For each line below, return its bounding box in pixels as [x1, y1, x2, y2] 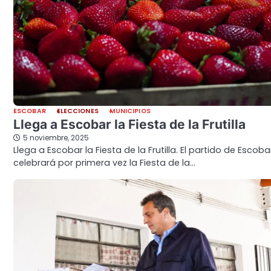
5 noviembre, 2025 [23, 132, 89, 143]
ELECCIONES [56, 106, 99, 116]
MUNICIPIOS [109, 106, 151, 116]
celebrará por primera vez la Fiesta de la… [13, 156, 195, 169]
